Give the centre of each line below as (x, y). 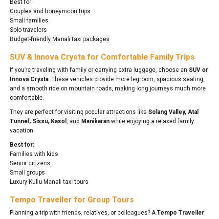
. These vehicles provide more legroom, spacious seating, (127, 79)
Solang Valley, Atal (173, 112)
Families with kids (34, 154)
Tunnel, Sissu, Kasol (38, 121)
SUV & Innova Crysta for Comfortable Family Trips (102, 57)
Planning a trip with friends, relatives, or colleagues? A (83, 212)
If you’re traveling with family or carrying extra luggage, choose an (99, 70)
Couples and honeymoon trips (50, 11)
